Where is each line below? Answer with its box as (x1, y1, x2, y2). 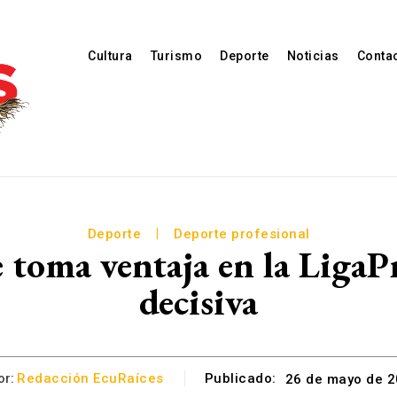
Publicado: (204, 370, 276, 387)
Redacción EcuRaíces (17, 370, 164, 387)
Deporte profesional (174, 225, 310, 242)
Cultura (88, 48, 133, 63)
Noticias (286, 48, 339, 63)
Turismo (150, 48, 203, 63)
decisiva (139, 276, 258, 326)
